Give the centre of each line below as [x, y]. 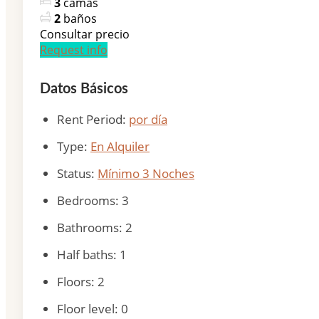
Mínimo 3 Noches [146, 173]
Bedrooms [86, 200]
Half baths [85, 254]
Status [74, 173]
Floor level [86, 308]
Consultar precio [85, 34]
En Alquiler [120, 146]
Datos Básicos [84, 89]
